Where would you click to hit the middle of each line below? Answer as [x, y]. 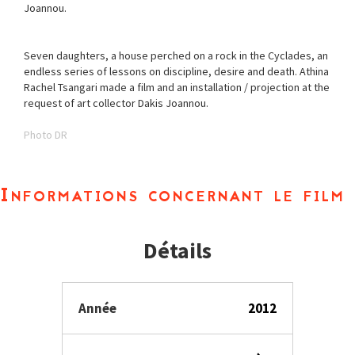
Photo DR [46, 135]
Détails [177, 250]
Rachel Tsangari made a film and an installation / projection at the [177, 87]
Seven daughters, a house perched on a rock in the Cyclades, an [176, 55]
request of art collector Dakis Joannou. [116, 103]
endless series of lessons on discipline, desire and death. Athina [176, 71]
